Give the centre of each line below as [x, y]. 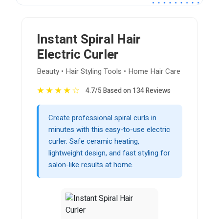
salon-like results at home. [91, 165]
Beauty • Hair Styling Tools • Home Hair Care [109, 72]
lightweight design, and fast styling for [109, 153]
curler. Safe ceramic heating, [94, 142]
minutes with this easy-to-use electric [109, 130]
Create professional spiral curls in [102, 118]
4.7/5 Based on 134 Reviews [128, 91]
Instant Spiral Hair [89, 40]
